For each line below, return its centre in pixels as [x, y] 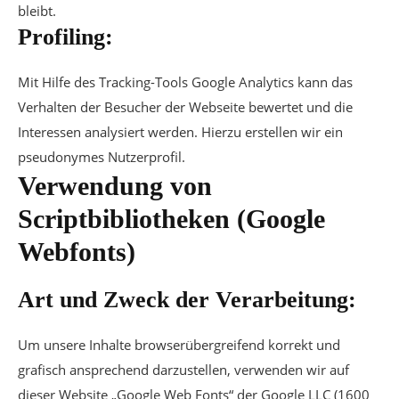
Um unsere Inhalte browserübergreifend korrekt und [179, 345]
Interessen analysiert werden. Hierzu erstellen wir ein [180, 132]
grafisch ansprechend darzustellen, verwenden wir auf [183, 370]
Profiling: [65, 37]
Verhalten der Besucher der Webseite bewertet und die [185, 107]
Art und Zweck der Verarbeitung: [187, 300]
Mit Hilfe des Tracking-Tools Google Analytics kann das [185, 82]
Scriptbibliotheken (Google [171, 219]
